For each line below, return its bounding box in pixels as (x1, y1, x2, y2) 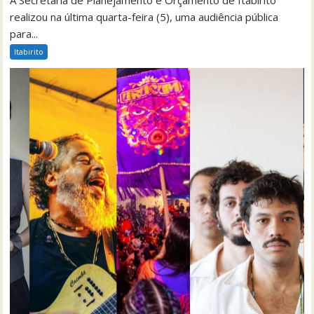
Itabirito (14, 46, 44, 57)
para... (10, 26, 39, 41)
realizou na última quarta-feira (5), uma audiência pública (10, 9, 279, 24)
